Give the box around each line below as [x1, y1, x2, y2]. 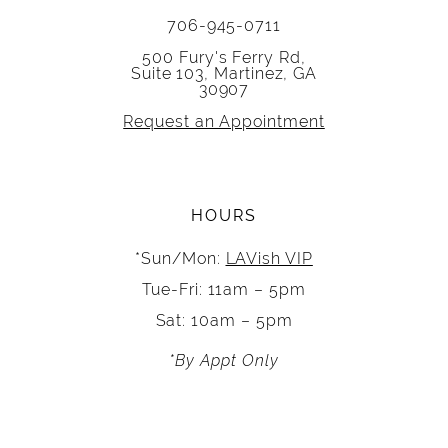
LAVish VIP [225, 249, 313, 268]
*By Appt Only [169, 351, 279, 370]
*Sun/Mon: [135, 249, 226, 268]
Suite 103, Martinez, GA [130, 63, 318, 82]
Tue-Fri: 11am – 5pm [142, 280, 306, 299]
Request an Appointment [123, 111, 325, 130]
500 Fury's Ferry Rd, [142, 47, 306, 66]
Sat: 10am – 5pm [155, 311, 293, 330]
